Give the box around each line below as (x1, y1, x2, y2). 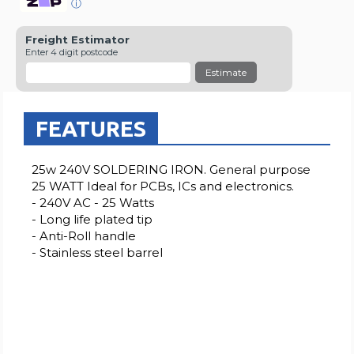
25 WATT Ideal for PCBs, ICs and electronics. (32, 178, 295, 194)
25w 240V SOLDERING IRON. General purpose (32, 161, 311, 177)
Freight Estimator (25, 32, 130, 46)
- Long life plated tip (32, 211, 153, 227)
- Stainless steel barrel (32, 244, 164, 260)
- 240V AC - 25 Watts (32, 194, 155, 210)
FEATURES (36, 115, 147, 141)
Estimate (205, 66, 247, 78)
